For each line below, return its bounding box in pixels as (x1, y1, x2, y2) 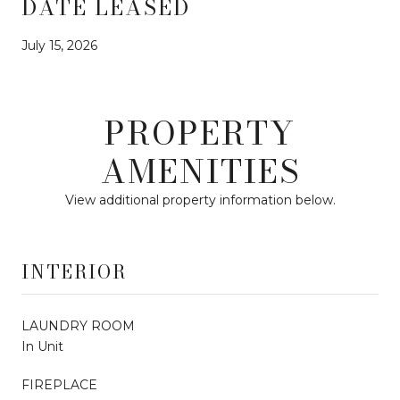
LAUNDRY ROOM (21, 317, 135, 334)
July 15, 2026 (21, 37, 97, 54)
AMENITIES (100, 146, 300, 196)
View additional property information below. (64, 191, 336, 208)
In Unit (21, 337, 63, 354)
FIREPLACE (21, 376, 97, 393)
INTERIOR (21, 257, 127, 286)
